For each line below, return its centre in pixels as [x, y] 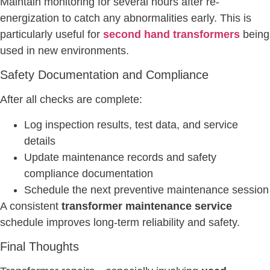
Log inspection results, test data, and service [131, 124]
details [40, 141]
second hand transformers [171, 34]
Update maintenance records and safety [120, 157]
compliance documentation [89, 173]
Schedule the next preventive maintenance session [146, 190]
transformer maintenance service [147, 206]
